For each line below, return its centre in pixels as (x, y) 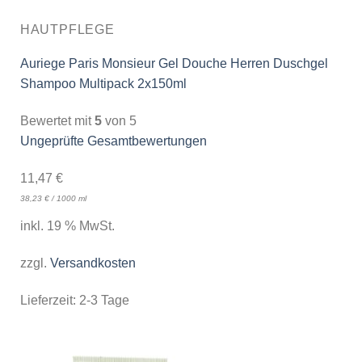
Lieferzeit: (49, 300)
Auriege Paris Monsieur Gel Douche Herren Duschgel (174, 64)
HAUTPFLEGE (67, 29)
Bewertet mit (57, 121)
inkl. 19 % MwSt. (67, 225)
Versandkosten (93, 263)
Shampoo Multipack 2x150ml (103, 84)
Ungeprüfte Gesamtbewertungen (113, 141)
